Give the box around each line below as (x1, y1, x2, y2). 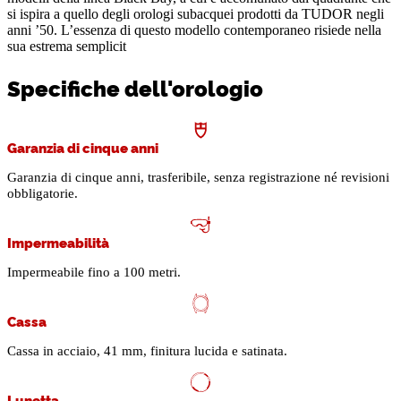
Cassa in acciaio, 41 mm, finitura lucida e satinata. (7, 344, 287, 359)
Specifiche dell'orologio (7, 73, 263, 103)
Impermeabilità (7, 233, 109, 252)
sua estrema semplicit (7, 38, 126, 55)
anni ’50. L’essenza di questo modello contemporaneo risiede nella (7, 22, 381, 38)
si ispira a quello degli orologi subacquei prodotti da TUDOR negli (7, 6, 384, 22)
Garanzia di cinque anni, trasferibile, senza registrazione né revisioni (7, 170, 389, 185)
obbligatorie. (7, 186, 78, 201)
